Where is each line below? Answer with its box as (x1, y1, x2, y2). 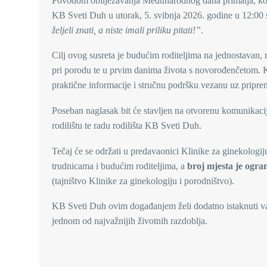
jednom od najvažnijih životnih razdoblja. (52, 216, 207, 226)
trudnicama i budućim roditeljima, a (52, 160, 187, 171)
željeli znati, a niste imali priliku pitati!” (52, 24, 201, 35)
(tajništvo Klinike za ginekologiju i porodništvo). (52, 175, 234, 186)
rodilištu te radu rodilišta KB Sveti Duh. (52, 120, 201, 131)
